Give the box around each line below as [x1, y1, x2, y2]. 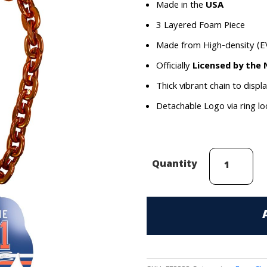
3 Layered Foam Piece [156, 18, 245, 34]
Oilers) [209, 195, 235, 211]
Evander [209, 147, 242, 163]
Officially [156, 58, 193, 74]
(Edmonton [209, 179, 254, 195]
